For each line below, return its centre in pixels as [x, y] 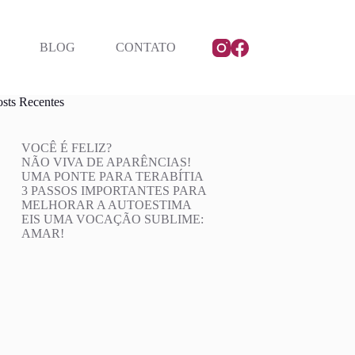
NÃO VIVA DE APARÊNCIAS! [107, 162]
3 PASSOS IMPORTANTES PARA [114, 191]
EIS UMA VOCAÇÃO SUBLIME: [113, 219]
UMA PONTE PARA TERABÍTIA [113, 176]
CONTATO [146, 47]
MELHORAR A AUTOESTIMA [107, 205]
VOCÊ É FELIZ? [67, 148]
